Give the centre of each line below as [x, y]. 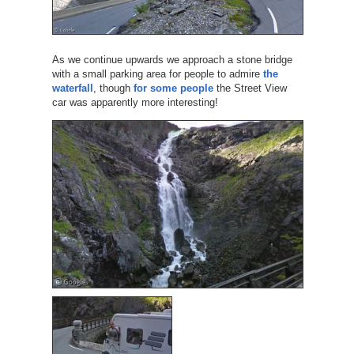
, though [113, 88]
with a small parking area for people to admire [157, 73]
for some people [173, 88]
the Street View [250, 88]
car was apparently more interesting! [135, 102]
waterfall [72, 88]
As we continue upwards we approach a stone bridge [172, 59]
